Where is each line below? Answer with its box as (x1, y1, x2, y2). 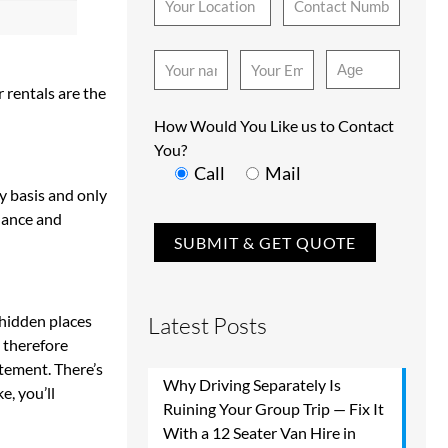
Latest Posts (148, 311, 267, 339)
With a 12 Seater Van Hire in (163, 423, 356, 442)
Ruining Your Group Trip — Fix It (163, 399, 384, 418)
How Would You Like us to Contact (154, 116, 394, 135)
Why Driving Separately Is (163, 375, 341, 394)
